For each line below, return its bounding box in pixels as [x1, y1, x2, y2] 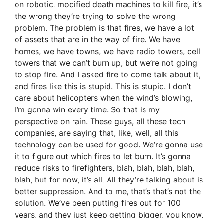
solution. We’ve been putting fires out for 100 [15, 198, 181, 208]
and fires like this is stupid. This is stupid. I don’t [15, 81, 191, 91]
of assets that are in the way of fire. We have [15, 35, 180, 45]
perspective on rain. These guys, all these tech [15, 116, 185, 127]
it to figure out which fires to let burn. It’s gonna [15, 151, 191, 162]
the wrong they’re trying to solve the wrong [15, 11, 176, 21]
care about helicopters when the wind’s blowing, [15, 93, 192, 103]
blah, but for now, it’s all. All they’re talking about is [15, 175, 203, 185]
